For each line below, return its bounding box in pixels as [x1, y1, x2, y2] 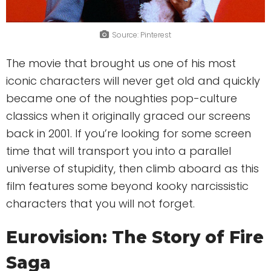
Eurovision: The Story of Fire [6, 227, 264, 248]
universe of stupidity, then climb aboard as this [6, 161, 259, 177]
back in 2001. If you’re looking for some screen [6, 126, 251, 142]
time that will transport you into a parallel [6, 143, 231, 159]
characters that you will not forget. [6, 196, 195, 212]
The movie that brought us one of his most [6, 56, 236, 71]
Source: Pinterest [112, 29, 171, 40]
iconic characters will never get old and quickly [6, 73, 260, 89]
